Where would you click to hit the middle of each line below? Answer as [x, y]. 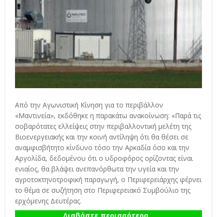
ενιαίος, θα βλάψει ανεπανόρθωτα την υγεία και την [97, 169]
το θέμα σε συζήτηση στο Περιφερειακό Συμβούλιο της [103, 190]
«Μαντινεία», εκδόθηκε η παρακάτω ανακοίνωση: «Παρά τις [108, 115]
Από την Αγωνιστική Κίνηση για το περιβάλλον [89, 105]
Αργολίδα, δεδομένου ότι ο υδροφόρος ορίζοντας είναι [104, 158]
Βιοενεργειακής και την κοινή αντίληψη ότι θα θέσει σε [102, 137]
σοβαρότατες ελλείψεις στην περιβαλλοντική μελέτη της [103, 126]
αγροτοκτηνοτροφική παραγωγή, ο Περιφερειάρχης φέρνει [108, 179]
